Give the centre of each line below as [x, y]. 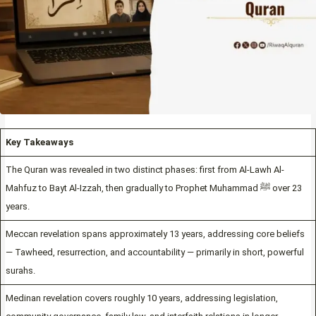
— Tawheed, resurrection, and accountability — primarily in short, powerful [154, 253]
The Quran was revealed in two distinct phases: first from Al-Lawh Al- [145, 170]
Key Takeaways [39, 142]
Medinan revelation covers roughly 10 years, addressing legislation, [141, 298]
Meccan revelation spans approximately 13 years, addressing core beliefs [155, 234]
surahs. [20, 271]
